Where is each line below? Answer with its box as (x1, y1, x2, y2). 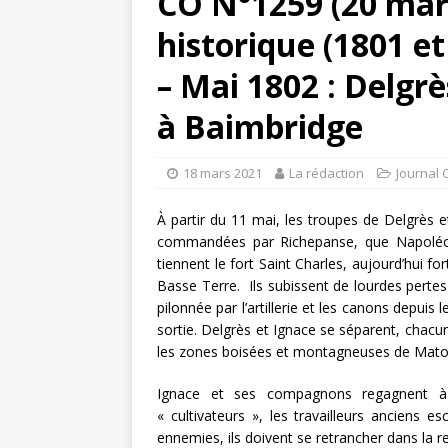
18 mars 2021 (183, 164, 262, 183)
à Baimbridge (157, 105, 363, 149)
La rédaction (289, 164, 364, 183)
